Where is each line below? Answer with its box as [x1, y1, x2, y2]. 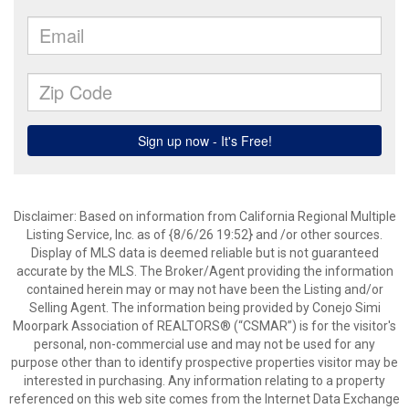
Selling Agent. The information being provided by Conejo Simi [28, 300, 381, 315]
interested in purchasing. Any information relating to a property [24, 373, 385, 388]
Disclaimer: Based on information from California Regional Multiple [13, 209, 396, 224]
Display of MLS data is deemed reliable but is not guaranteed [30, 246, 379, 260]
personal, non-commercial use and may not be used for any [34, 337, 375, 351]
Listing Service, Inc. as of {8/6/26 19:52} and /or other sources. [26, 227, 383, 242]
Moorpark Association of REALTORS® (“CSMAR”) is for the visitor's [13, 319, 396, 333]
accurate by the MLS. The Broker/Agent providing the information [16, 264, 393, 278]
